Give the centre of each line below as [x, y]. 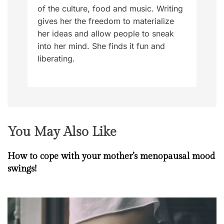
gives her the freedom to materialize [106, 21]
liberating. [56, 59]
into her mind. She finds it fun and [101, 46]
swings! [22, 169]
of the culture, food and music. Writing [110, 9]
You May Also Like [62, 132]
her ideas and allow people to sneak [106, 34]
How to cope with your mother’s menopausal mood [111, 156]
